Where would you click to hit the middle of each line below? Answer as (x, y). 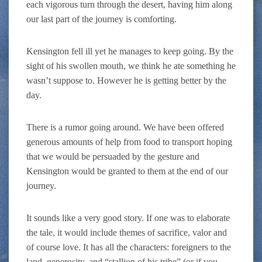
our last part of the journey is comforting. (101, 19)
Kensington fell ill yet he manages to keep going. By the (130, 51)
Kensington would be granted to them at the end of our (127, 171)
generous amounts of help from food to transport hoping (129, 142)
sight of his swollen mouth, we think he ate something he (131, 66)
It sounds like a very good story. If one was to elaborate (128, 218)
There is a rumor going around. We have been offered (125, 127)
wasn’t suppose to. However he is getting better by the (126, 81)
